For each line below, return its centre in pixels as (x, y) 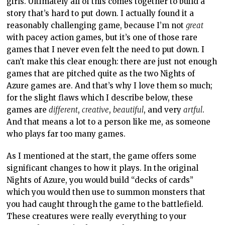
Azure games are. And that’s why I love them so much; (110, 85)
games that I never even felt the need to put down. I (106, 49)
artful (193, 109)
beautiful (129, 109)
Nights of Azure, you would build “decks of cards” (100, 180)
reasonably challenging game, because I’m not (96, 25)
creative (96, 109)
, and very (164, 109)
